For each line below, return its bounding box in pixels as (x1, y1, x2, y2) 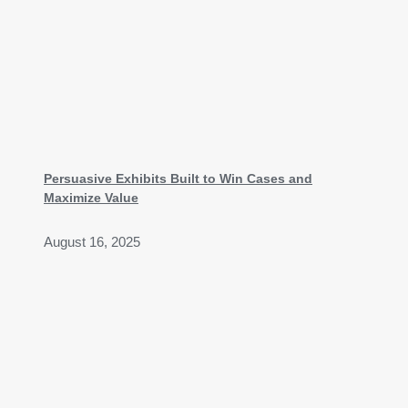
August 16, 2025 (44, 235, 140, 250)
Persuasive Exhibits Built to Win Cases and (44, 171, 312, 187)
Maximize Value (44, 190, 138, 206)
